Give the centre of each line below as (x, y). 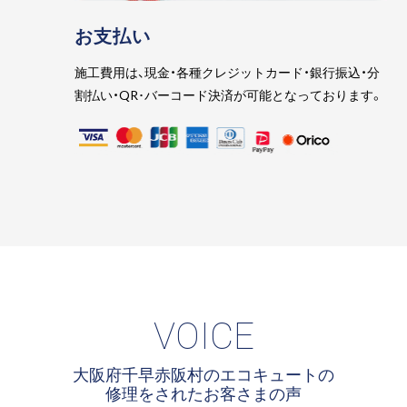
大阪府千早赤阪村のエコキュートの (203, 373)
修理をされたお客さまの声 (203, 392)
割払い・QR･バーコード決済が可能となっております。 (229, 95)
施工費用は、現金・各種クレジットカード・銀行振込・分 (228, 72)
